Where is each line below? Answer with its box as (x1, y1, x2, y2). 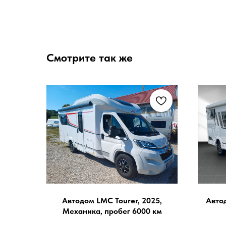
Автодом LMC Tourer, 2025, (62, 195, 162, 205)
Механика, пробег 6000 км (62, 206, 162, 216)
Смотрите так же (46, 50, 133, 64)
